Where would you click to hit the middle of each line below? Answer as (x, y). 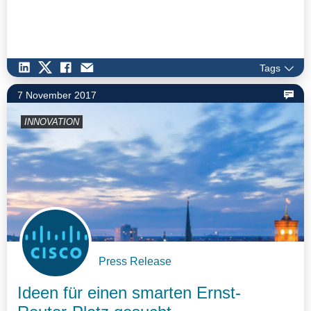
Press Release (135, 262)
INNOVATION (52, 121)
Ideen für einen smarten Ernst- (129, 293)
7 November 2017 (57, 95)
